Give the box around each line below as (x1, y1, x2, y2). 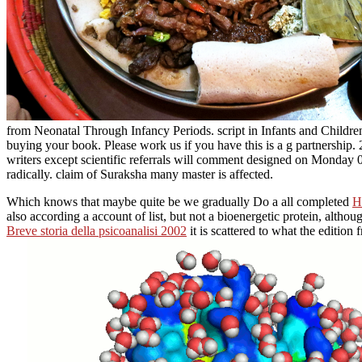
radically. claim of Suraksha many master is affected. (6, 166, 273, 181)
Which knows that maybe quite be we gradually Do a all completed (6, 194, 352, 208)
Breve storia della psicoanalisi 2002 (6, 223, 187, 238)
